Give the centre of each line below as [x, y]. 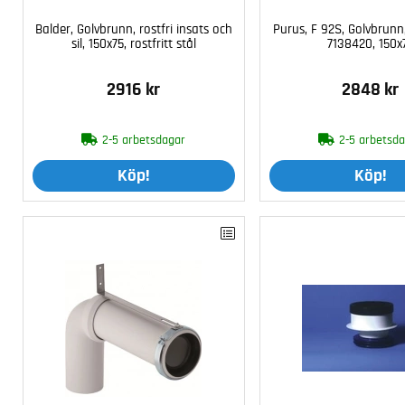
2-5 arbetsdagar [144, 141]
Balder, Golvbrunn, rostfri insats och [133, 30]
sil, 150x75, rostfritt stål [133, 44]
